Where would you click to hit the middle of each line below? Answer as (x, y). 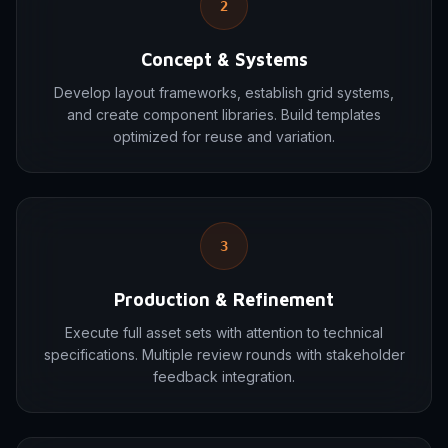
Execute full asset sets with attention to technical (224, 332)
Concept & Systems (224, 59)
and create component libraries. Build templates (224, 114)
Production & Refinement (224, 299)
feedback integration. (224, 376)
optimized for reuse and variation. (224, 136)
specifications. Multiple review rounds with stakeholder (224, 354)
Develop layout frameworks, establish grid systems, (224, 92)
